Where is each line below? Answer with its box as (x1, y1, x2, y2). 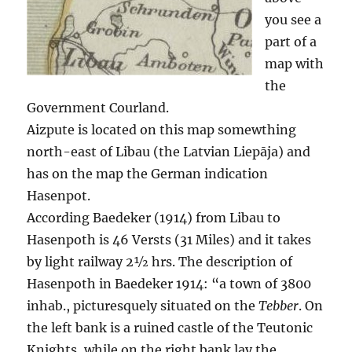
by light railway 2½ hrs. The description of (27, 253, 293, 269)
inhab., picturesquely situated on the (27, 297, 259, 313)
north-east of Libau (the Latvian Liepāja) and (27, 143, 311, 159)
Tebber (258, 297, 299, 313)
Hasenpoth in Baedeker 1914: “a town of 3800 (27, 275, 312, 291)
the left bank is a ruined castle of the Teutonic (27, 319, 313, 335)
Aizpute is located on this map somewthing (27, 121, 297, 137)
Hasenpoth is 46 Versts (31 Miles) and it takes (27, 231, 312, 247)
